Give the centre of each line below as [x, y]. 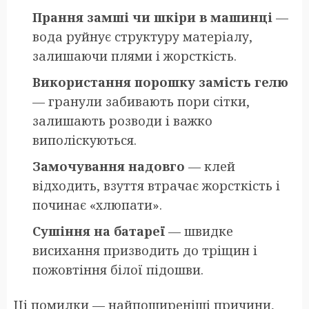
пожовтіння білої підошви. [118, 269]
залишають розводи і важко [122, 120]
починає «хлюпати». [97, 205]
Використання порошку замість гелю [160, 82]
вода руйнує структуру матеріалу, [142, 36]
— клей [210, 166]
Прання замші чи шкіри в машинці [152, 17]
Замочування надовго [109, 166]
